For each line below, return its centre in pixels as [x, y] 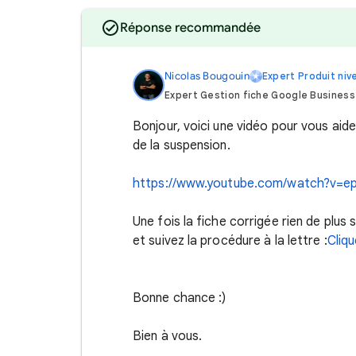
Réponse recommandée [190, 28]
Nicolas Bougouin [207, 76]
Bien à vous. [169, 336]
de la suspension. [183, 145]
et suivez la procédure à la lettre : [230, 241]
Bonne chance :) [181, 298]
